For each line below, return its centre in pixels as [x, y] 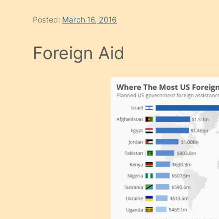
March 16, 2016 [90, 20]
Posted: [48, 20]
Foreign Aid [79, 53]
